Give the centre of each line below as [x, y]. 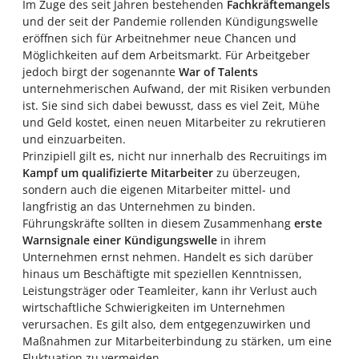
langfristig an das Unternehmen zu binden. [139, 206]
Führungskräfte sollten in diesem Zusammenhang [158, 223]
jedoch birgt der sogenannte [101, 72]
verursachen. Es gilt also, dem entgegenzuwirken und [167, 324]
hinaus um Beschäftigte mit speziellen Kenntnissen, [162, 274]
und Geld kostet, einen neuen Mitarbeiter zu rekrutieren [174, 122]
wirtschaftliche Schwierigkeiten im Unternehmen [154, 307]
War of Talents [218, 72]
